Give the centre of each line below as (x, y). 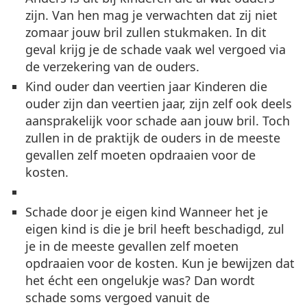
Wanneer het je (222, 212)
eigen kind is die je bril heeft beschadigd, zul (155, 229)
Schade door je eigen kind (101, 212)
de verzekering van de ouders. (112, 67)
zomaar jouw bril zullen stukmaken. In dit (146, 33)
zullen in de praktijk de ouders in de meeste (153, 138)
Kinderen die (229, 87)
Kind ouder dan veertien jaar (108, 87)
